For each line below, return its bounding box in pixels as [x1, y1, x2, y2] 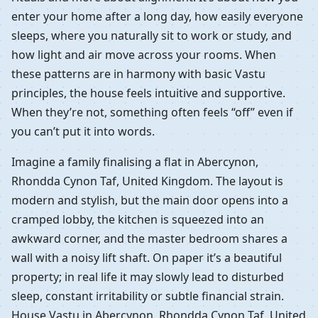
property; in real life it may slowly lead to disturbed [11, 268, 284, 285]
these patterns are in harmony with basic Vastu [11, 65, 265, 82]
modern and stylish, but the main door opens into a [11, 192, 288, 208]
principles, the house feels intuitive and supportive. [11, 84, 285, 101]
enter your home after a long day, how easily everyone [11, 8, 303, 24]
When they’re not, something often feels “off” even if [11, 104, 293, 120]
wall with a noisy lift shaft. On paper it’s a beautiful [11, 249, 282, 265]
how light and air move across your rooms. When [11, 46, 276, 62]
